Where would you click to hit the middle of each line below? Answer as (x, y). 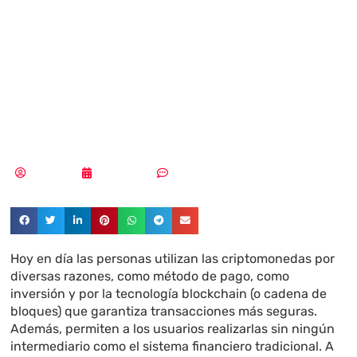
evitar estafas (141, 29)
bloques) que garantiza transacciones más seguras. (164, 312)
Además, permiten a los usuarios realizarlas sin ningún (173, 329)
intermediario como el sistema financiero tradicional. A (173, 347)
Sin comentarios (212, 173)
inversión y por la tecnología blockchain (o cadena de (169, 294)
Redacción (58, 173)
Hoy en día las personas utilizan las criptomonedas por (173, 259)
